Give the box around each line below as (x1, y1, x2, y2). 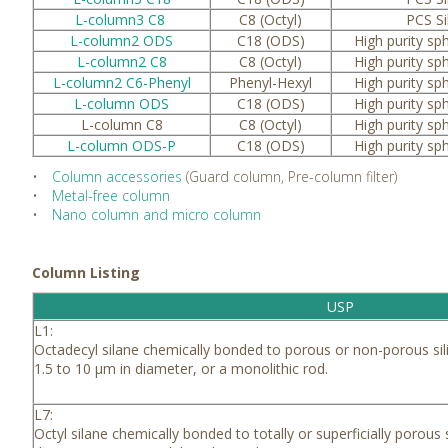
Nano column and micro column (52, 204, 261, 224)
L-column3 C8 (74, 9, 169, 29)
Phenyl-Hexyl (229, 72, 312, 92)
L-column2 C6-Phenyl (52, 72, 191, 92)
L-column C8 (80, 114, 163, 134)
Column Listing (32, 262, 140, 282)
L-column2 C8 (76, 51, 167, 71)
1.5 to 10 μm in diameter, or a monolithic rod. (34, 358, 328, 378)
